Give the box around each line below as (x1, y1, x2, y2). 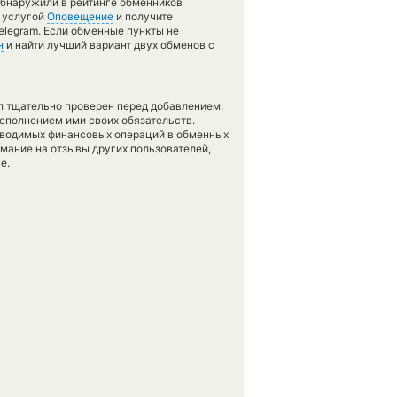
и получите (113, 10, 173, 23)
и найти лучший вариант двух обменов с (4, 38, 214, 51)
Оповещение (47, 10, 113, 23)
